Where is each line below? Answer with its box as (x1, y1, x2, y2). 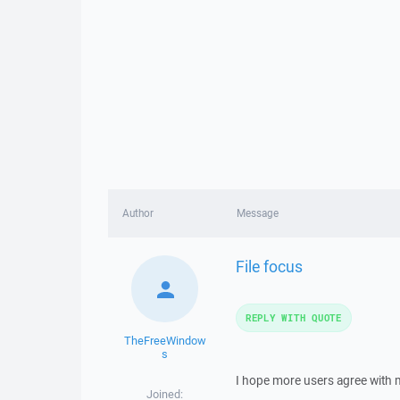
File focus (235, 254, 303, 277)
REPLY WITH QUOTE (245, 311, 342, 324)
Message (236, 206, 279, 220)
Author (122, 206, 154, 220)
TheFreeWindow (123, 333, 206, 348)
